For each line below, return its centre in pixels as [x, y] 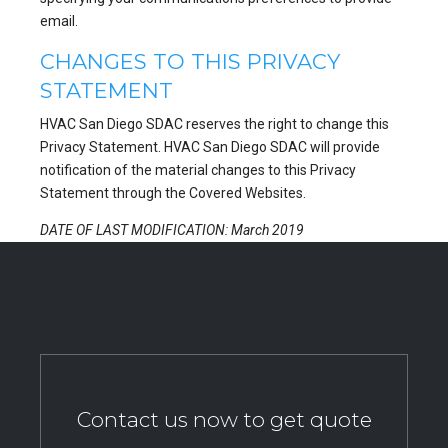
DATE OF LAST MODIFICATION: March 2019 [172, 230]
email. [59, 20]
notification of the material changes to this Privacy [198, 170]
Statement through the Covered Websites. [173, 193]
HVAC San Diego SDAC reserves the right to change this [214, 124]
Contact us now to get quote [224, 420]
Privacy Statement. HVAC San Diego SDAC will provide [210, 147]
